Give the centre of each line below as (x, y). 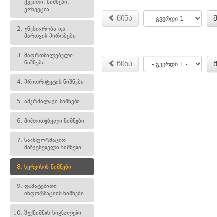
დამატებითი (40, 186)
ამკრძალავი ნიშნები (52, 101)
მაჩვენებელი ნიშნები (53, 147)
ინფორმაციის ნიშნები (54, 193)
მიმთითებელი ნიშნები (54, 121)
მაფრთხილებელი (48, 55)
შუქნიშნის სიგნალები (53, 213)
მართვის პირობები (50, 36)
